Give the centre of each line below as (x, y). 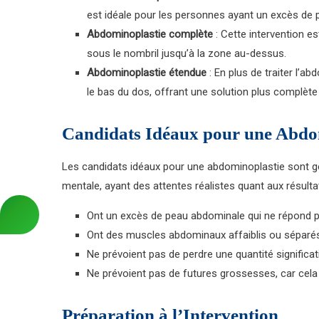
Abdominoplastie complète (150, 34)
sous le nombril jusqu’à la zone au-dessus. (187, 53)
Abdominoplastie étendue (147, 73)
